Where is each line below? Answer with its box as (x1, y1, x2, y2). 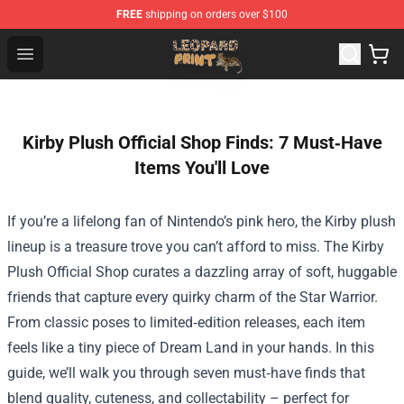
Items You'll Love (134, 157, 270, 179)
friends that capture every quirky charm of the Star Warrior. (7, 289, 378, 306)
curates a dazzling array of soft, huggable (129, 263, 397, 280)
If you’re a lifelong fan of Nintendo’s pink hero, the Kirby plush (7, 213, 396, 230)
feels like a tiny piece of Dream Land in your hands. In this (7, 339, 374, 356)
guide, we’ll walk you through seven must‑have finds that (7, 364, 365, 381)
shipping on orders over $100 (142, 8, 288, 21)
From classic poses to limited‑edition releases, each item (7, 314, 365, 331)
